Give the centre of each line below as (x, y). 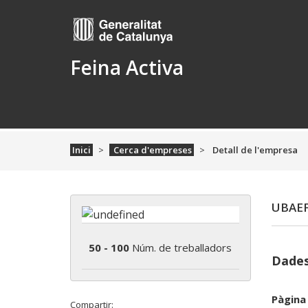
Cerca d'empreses (151, 150)
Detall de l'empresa (254, 150)
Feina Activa (127, 68)
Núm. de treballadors (181, 248)
